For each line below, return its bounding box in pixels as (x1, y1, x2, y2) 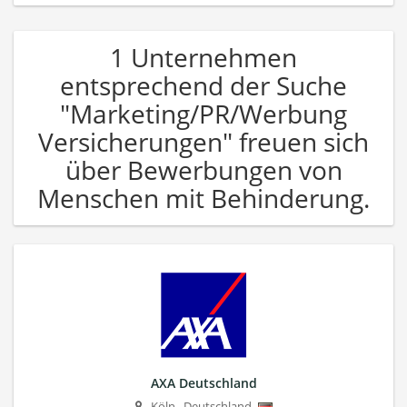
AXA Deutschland (150, 373, 257, 392)
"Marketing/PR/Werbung (60, 95, 347, 131)
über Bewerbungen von (65, 152, 342, 187)
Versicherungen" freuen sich (38, 124, 369, 159)
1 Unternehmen (110, 39, 297, 74)
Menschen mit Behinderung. (37, 180, 370, 215)
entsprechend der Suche (60, 67, 347, 103)
